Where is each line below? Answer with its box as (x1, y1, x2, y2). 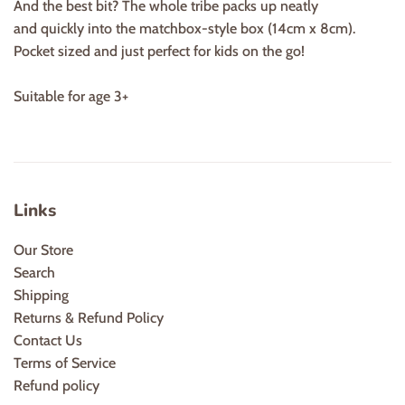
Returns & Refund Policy (14, 308, 164, 326)
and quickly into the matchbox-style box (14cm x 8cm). (14, 19, 355, 37)
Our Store (14, 240, 73, 259)
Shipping (14, 286, 69, 304)
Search (14, 263, 55, 281)
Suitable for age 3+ (14, 87, 128, 105)
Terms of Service (14, 353, 116, 372)
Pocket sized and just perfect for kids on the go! (14, 42, 305, 60)
